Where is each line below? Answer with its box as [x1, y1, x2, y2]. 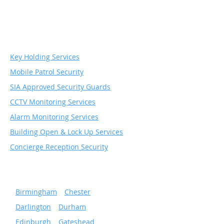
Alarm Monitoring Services [10, 112, 98, 121]
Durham [58, 202, 86, 211]
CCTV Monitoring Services [10, 97, 95, 106]
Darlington [15, 202, 51, 211]
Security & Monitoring [10, 11, 124, 27]
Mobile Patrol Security [10, 67, 83, 76]
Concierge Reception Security [10, 142, 108, 151]
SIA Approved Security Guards [10, 82, 110, 91]
